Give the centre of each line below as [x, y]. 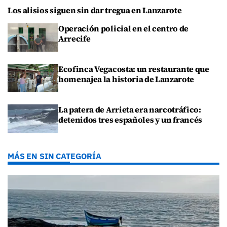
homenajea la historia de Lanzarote [126, 79]
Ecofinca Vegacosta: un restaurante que [134, 69]
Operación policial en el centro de [124, 28]
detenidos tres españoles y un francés [130, 120]
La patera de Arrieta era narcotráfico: [130, 110]
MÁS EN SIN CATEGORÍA [54, 156]
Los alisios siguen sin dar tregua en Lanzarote [95, 10]
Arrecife [74, 38]
